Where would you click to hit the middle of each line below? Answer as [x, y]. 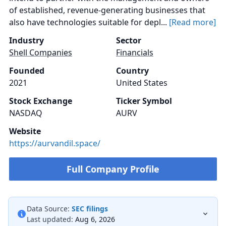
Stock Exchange [41, 101]
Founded [27, 70]
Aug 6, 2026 [95, 219]
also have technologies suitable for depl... [89, 22]
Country [132, 70]
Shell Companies [41, 52]
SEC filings [90, 208]
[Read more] [192, 22]
